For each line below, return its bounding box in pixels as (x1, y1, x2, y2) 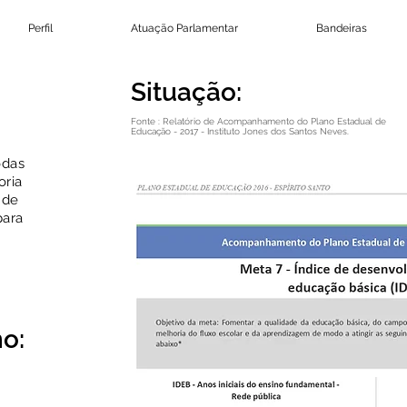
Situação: (131, 77, 248, 107)
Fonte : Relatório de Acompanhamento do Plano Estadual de (131, 116, 386, 126)
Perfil (28, 22, 53, 35)
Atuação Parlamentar (131, 22, 238, 35)
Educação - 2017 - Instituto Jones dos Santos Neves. (131, 126, 349, 136)
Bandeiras (316, 22, 367, 35)
